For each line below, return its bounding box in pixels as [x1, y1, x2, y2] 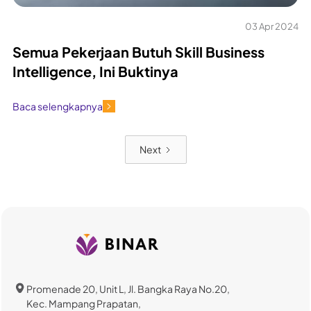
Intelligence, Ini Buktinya [12, 62, 178, 81]
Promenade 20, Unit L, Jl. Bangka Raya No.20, [26, 283, 230, 296]
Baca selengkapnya [12, 99, 103, 112]
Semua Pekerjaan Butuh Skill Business [12, 43, 264, 61]
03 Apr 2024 [245, 21, 299, 33]
